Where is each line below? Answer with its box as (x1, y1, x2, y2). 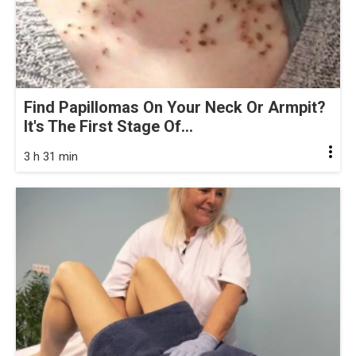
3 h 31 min (24, 149, 78, 164)
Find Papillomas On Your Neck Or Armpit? (24, 98, 326, 118)
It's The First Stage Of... (24, 117, 193, 137)
